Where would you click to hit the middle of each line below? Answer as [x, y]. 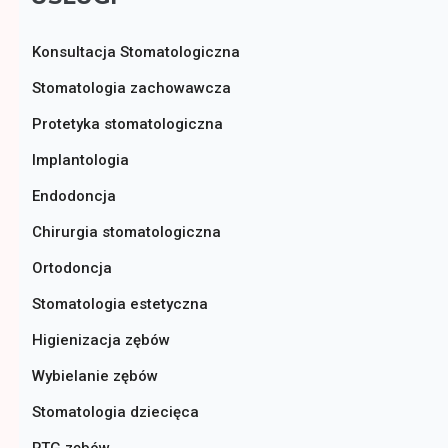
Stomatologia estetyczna [120, 304]
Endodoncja [74, 196]
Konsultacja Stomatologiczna [136, 52]
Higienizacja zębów [101, 340]
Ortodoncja [72, 268]
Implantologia [80, 160]
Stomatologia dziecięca [115, 412]
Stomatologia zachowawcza [131, 88]
